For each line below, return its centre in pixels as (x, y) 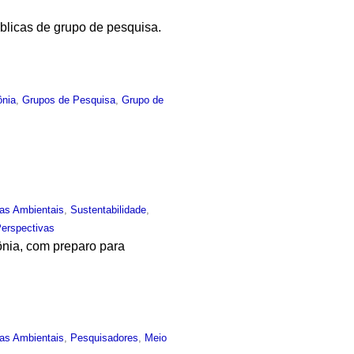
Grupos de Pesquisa (69, 100)
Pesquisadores (105, 337)
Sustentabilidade (109, 209)
